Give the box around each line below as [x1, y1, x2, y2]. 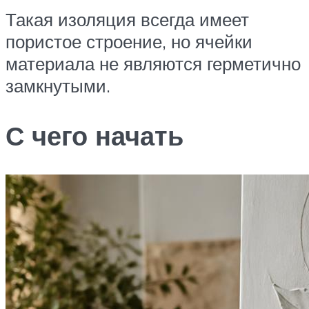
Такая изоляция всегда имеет [6, 8, 249, 30]
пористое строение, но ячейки [6, 30, 252, 52]
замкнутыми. [6, 74, 110, 97]
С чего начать [6, 118, 183, 152]
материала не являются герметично [6, 52, 301, 74]
